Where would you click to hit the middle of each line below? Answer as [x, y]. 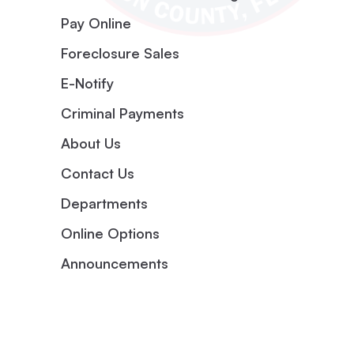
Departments [104, 203]
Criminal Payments [122, 113]
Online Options [110, 233]
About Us [90, 143]
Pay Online [96, 23]
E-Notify [87, 83]
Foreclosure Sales [120, 53]
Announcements [114, 263]
